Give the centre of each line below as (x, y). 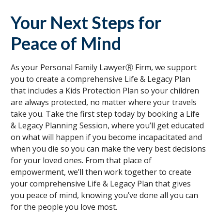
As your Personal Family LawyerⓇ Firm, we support (104, 67)
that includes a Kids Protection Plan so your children (105, 90)
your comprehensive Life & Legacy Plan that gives (101, 183)
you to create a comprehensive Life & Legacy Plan (101, 79)
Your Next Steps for (86, 22)
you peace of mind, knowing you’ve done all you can (105, 195)
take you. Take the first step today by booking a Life (105, 114)
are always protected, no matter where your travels (104, 102)
